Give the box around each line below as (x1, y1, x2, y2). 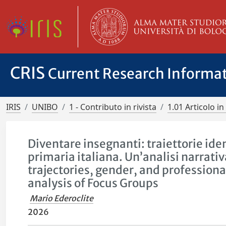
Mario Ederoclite (30, 193, 94, 203)
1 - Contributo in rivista (69, 101, 156, 112)
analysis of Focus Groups (28, 176, 159, 190)
